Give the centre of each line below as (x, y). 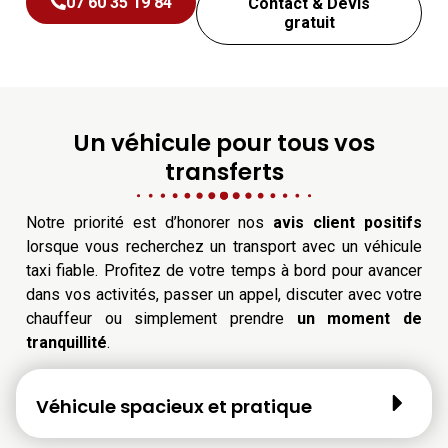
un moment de (359, 318)
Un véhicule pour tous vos (224, 142)
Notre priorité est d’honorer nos (150, 222)
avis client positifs (348, 222)
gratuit (309, 22)
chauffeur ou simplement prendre (161, 318)
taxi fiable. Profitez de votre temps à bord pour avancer (224, 270)
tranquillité (66, 342)
